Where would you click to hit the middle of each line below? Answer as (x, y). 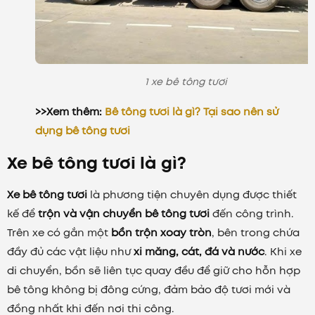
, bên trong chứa (256, 232)
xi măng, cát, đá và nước (199, 251)
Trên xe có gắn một (59, 232)
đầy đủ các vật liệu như (70, 251)
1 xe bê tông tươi (186, 81)
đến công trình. (252, 213)
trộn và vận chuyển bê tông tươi (124, 213)
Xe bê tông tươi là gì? (97, 162)
